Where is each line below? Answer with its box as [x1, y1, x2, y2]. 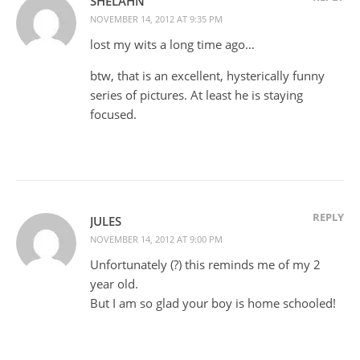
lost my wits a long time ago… [90, 35, 255, 52]
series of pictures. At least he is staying [90, 86, 303, 103]
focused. [90, 105, 137, 122]
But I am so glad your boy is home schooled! [90, 294, 336, 311]
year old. [90, 275, 138, 292]
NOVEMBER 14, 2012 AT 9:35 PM [90, 12, 223, 25]
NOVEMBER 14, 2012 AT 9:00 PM [90, 232, 223, 245]
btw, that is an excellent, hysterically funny [90, 67, 325, 84]
